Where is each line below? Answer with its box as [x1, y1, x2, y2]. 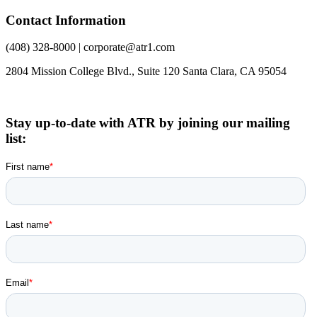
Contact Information [6, 12, 126, 28]
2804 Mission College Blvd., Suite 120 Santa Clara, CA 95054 [6, 65, 287, 78]
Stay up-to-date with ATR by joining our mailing [6, 115, 290, 131]
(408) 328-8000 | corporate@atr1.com [6, 41, 175, 54]
